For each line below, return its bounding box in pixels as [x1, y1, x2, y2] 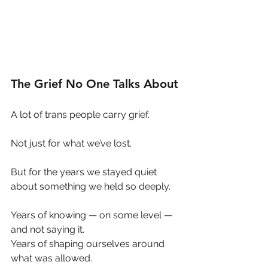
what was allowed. [11, 252, 92, 264]
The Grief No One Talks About [11, 77, 178, 92]
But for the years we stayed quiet [11, 166, 159, 178]
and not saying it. [11, 224, 84, 236]
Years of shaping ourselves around [11, 238, 167, 250]
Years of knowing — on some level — [11, 209, 175, 221]
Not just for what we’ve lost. [11, 138, 132, 150]
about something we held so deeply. [11, 181, 170, 193]
